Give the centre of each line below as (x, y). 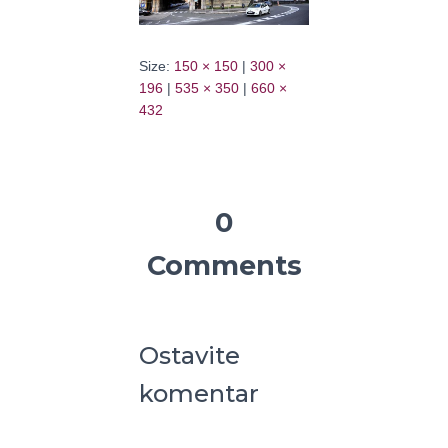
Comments (224, 266)
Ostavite (189, 356)
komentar (199, 394)
